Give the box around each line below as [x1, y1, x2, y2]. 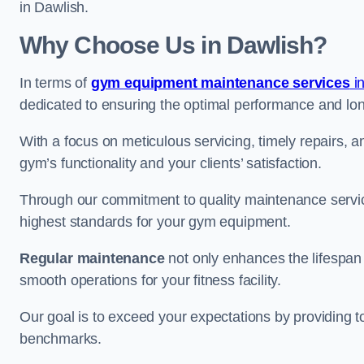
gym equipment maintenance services [90, 75, 350, 91]
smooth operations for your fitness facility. [19, 272, 282, 288]
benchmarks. [19, 331, 102, 347]
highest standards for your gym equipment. [19, 214, 291, 230]
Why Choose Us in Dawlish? [19, 32, 327, 58]
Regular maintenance [19, 250, 165, 266]
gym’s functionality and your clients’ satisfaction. [19, 155, 322, 171]
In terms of [19, 75, 91, 91]
